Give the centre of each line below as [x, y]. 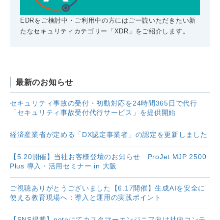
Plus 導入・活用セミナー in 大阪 [63, 166]
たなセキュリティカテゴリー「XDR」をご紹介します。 [105, 31]
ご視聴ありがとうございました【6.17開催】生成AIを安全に [108, 188]
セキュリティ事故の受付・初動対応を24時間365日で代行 [104, 103]
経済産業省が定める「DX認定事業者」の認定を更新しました [109, 135]
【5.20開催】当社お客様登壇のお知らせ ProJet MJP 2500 [108, 157]
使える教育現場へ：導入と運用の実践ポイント [86, 198]
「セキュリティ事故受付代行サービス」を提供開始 [93, 113]
